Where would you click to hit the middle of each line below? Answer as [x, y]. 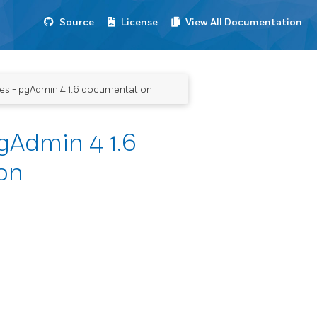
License [139, 22]
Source [77, 22]
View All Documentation [244, 22]
